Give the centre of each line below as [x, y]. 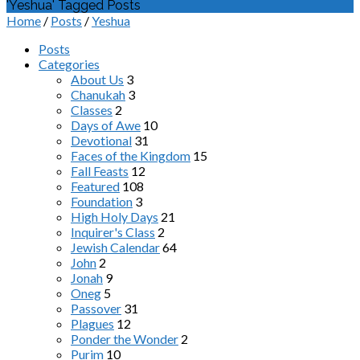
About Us [97, 79]
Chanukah [98, 94]
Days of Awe [106, 125]
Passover [96, 308]
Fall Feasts [100, 171]
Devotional [101, 140]
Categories [69, 64]
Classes [92, 110]
